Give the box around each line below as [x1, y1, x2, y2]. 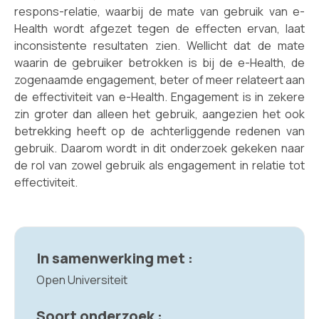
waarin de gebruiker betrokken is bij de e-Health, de [14, 55, 305, 70]
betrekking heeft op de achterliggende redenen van [14, 123, 305, 139]
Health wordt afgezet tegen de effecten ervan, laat [14, 21, 305, 36]
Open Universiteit [36, 272, 127, 288]
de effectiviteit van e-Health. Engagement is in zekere [14, 89, 305, 105]
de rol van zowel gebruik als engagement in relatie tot [14, 157, 305, 173]
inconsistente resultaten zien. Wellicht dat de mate [14, 38, 305, 53]
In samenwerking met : [36, 249, 193, 268]
